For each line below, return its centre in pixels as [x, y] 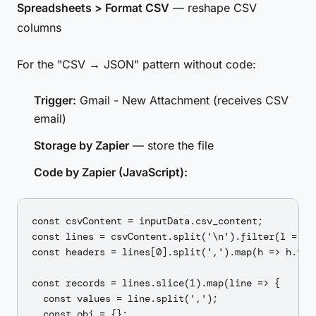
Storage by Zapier [81, 145]
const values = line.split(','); [125, 298]
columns [39, 28]
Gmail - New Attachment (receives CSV [182, 100]
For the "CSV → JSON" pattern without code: [136, 64]
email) [50, 119]
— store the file [171, 145]
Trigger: [55, 100]
